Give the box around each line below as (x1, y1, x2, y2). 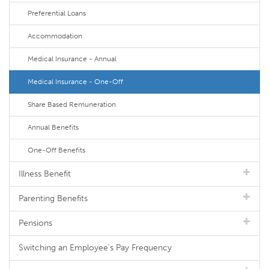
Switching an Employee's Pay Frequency (19, 243, 172, 253)
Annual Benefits (28, 123, 79, 131)
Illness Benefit (19, 169, 71, 179)
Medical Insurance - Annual (28, 55, 116, 63)
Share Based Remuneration (28, 100, 116, 109)
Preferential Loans (28, 9, 86, 17)
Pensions (19, 218, 52, 228)
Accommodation (28, 32, 82, 40)
